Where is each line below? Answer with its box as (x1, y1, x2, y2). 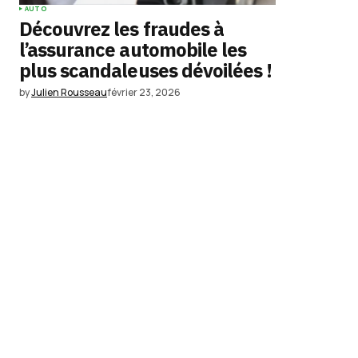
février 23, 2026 (107, 86, 181, 99)
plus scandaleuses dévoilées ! (19, 58, 272, 83)
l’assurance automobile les (19, 37, 247, 62)
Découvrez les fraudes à (19, 16, 224, 42)
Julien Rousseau (31, 86, 107, 99)
